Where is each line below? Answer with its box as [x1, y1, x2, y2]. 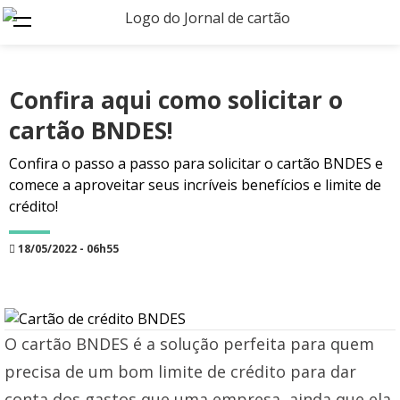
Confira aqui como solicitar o [9, 84, 343, 116]
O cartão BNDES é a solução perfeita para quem [4, 333, 374, 354]
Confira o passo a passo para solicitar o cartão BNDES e [9, 154, 383, 173]
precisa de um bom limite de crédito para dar [4, 361, 356, 382]
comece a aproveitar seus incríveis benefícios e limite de [9, 175, 381, 195]
